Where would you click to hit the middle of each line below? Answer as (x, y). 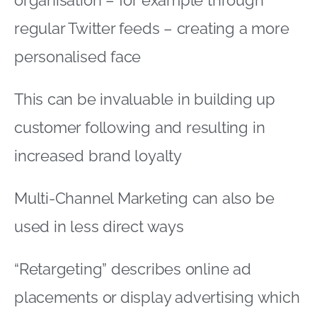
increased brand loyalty (98, 155)
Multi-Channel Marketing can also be (144, 198)
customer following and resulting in (140, 127)
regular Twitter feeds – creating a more (152, 28)
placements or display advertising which (157, 297)
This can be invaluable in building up (145, 99)
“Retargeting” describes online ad (133, 269)
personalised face (78, 56)
